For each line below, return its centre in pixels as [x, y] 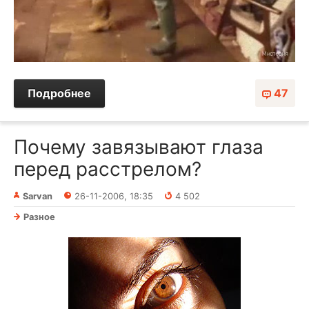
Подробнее [59, 93]
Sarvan [38, 197]
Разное [39, 217]
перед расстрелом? [108, 169]
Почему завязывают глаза [139, 147]
